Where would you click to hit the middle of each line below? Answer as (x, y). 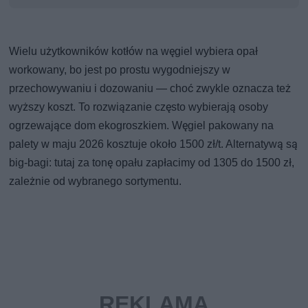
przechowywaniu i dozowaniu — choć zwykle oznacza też (150, 88)
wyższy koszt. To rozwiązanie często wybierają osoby (139, 107)
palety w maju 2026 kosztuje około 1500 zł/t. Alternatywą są (154, 144)
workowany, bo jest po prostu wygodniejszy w (120, 69)
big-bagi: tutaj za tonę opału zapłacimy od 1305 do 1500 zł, (152, 162)
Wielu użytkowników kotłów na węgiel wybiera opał (134, 51)
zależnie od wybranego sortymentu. (96, 181)
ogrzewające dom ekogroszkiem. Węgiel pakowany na (142, 125)
